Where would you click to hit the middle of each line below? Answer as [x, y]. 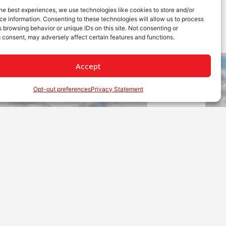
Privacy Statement [117, 89]
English [164, 97]
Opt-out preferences [62, 89]
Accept [88, 66]
